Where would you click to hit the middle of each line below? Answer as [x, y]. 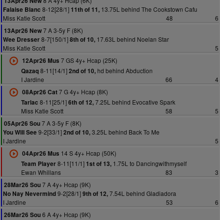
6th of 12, [81, 102]
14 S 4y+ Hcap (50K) [88, 153]
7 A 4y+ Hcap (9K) [66, 184]
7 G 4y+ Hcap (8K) [82, 92]
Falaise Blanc [22, 10]
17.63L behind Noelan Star [132, 39]
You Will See [20, 132]
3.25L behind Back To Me [125, 132]
